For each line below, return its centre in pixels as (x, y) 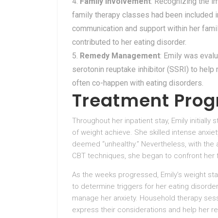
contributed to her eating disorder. (129, 42)
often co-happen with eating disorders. (138, 83)
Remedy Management (120, 56)
